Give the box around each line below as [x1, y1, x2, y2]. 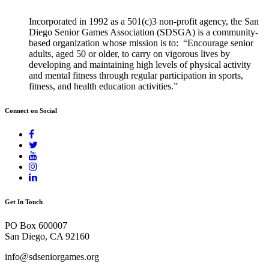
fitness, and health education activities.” [29, 80, 178, 91]
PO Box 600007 [5, 220, 67, 231]
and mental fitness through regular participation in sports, [29, 70, 243, 80]
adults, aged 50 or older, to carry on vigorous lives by [29, 48, 230, 59]
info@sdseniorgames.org [5, 251, 99, 262]
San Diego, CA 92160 [5, 231, 89, 241]
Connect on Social [5, 106, 57, 114]
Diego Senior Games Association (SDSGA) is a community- [29, 26, 258, 37]
